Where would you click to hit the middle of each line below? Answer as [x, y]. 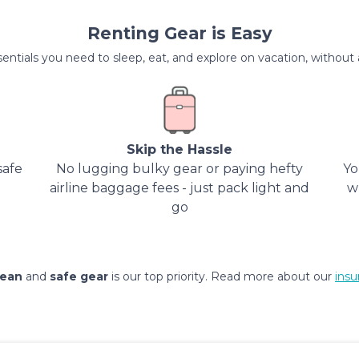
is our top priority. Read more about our [222, 276]
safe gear [79, 276]
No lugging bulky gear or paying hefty [179, 169]
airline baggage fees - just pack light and [179, 188]
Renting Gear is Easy [179, 33]
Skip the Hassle [179, 149]
